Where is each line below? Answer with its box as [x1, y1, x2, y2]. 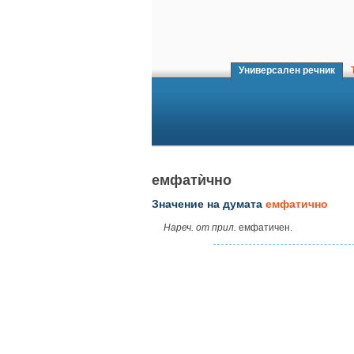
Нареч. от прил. [164, 222, 236, 234]
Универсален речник [234, 65, 340, 76]
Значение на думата [152, 198, 265, 211]
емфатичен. [236, 222, 292, 234]
